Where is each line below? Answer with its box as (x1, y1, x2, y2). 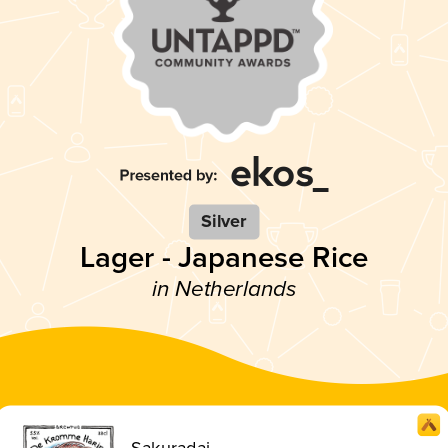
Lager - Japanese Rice (79, 239, 369, 276)
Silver (201, 210, 247, 233)
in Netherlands (151, 275, 297, 303)
